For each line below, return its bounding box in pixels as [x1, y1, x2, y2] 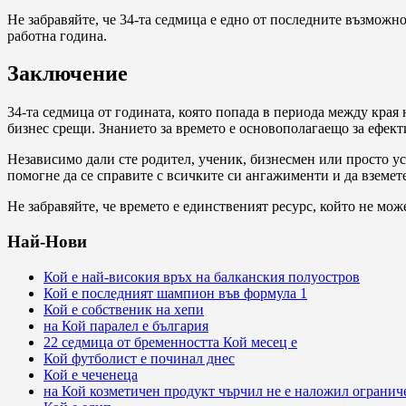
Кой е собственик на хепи [43, 301, 204, 317]
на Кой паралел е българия [43, 317, 208, 333]
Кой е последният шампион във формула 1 [43, 285, 307, 301]
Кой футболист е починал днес [43, 350, 235, 366]
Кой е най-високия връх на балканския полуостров [43, 268, 360, 285]
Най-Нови [7, 232, 87, 252]
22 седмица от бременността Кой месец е [43, 333, 297, 350]
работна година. [7, 27, 107, 43]
